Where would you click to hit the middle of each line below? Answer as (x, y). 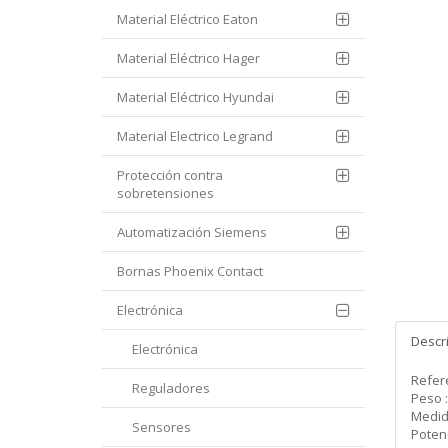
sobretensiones (165, 193)
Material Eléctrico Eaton (187, 19)
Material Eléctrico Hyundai (195, 97)
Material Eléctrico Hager (188, 58)
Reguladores (171, 388)
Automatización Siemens (192, 232)
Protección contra (170, 175)
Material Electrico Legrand (195, 136)
